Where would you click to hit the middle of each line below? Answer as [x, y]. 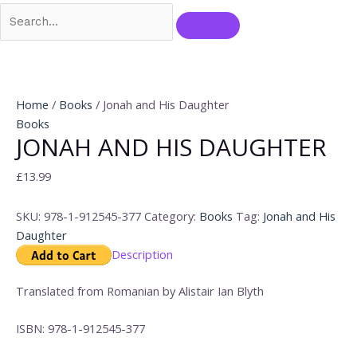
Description [142, 254]
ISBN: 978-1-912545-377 [80, 328]
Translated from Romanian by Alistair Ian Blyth [140, 290]
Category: [172, 216]
